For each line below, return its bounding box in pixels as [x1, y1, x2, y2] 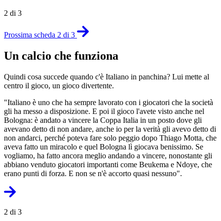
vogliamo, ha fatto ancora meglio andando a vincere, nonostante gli [4, 151, 212, 160]
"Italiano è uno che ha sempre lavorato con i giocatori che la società [4, 98, 213, 107]
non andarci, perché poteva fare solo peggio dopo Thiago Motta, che [4, 133, 217, 142]
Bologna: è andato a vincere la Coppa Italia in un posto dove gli [4, 115, 202, 124]
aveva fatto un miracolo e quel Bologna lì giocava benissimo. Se [4, 142, 203, 151]
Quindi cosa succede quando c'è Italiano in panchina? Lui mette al [4, 72, 209, 81]
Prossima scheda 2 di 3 [4, 31, 77, 39]
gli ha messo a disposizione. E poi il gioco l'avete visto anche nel [4, 107, 204, 115]
